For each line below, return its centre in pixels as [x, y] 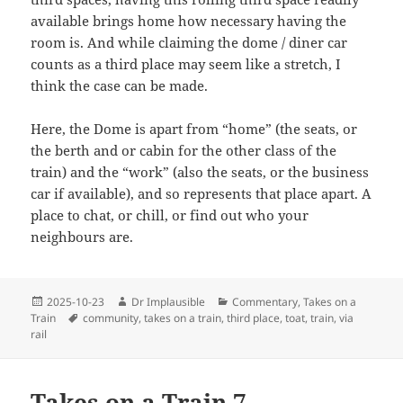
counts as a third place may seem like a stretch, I [186, 63]
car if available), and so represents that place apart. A [201, 193]
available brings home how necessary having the [189, 20]
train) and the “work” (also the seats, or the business [200, 171]
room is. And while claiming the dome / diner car [189, 42]
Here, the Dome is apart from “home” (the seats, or [194, 128]
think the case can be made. [120, 85]
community [111, 318]
